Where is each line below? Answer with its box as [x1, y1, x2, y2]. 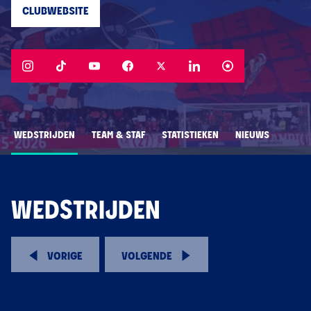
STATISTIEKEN [162, 131, 219, 140]
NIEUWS [235, 131, 269, 140]
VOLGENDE [121, 251, 172, 262]
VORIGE [47, 251, 83, 262]
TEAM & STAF [92, 131, 145, 140]
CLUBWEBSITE [22, 6, 89, 17]
